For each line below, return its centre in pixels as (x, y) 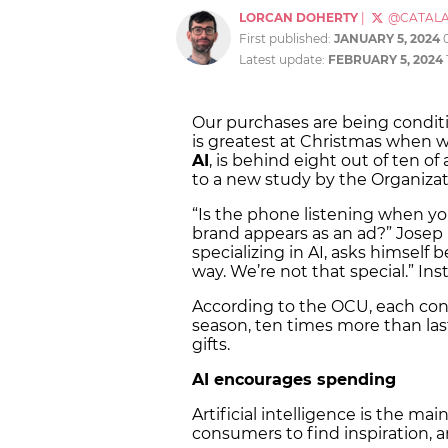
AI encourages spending (294, 380)
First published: (286, 39)
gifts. (213, 345)
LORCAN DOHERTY (298, 18)
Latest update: (283, 60)
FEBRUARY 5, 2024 (385, 60)
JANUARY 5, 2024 (387, 39)
